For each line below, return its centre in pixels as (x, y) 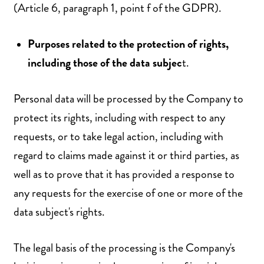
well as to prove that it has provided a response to (124, 174)
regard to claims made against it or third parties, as (126, 156)
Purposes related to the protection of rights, (128, 44)
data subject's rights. (59, 212)
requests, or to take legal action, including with (118, 137)
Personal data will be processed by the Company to (128, 99)
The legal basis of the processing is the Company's (124, 247)
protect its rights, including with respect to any (119, 118)
